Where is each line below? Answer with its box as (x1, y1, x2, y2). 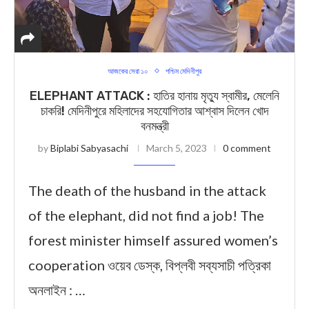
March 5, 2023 (146, 142, 207, 154)
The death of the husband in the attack (28, 182, 266, 199)
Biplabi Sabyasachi (50, 142, 128, 154)
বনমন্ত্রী (140, 119, 169, 134)
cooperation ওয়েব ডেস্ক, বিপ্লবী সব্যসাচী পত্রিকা (28, 257, 271, 273)
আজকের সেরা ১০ (108, 66, 148, 75)
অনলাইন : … (28, 281, 86, 298)
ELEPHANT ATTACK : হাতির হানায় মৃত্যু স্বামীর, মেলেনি (30, 88, 279, 103)
